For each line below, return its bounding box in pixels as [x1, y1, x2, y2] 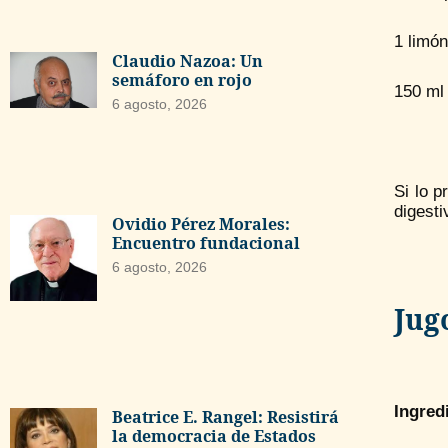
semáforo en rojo [111, 68, 256, 91]
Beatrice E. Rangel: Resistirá [111, 406, 339, 429]
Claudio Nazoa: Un [111, 49, 263, 72]
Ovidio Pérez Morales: [111, 212, 290, 235]
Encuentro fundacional [111, 231, 300, 254]
